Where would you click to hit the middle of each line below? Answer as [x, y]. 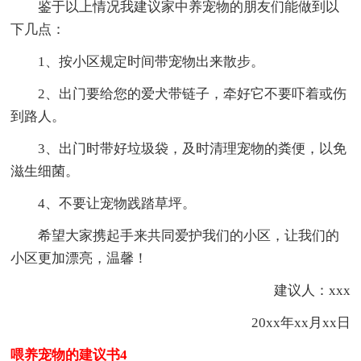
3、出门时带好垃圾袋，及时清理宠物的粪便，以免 [193, 148]
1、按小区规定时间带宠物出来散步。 [151, 61]
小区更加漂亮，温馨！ [79, 258]
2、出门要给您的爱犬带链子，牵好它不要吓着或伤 [193, 93]
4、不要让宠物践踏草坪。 [117, 203]
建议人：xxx [298, 290]
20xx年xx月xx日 [287, 322]
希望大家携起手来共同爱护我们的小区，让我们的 [189, 235]
